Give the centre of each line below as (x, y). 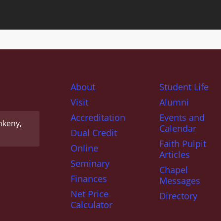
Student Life (184, 87)
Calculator (92, 204)
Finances (89, 178)
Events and (182, 117)
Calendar (178, 128)
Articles (175, 154)
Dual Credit (94, 132)
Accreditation (98, 117)
